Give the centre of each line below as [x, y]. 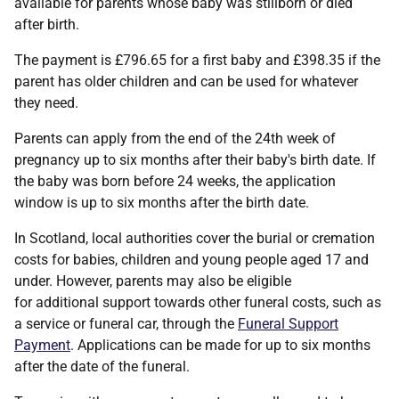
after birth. [52, 25]
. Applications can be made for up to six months [220, 346]
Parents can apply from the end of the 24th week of [175, 139]
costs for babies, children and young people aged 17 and [191, 260]
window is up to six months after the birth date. [163, 203]
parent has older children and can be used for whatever [186, 82]
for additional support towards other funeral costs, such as [198, 303]
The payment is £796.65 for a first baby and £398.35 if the [197, 61]
